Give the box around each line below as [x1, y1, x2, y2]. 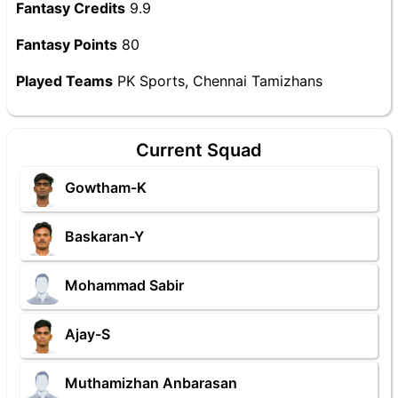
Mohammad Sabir [65, 276, 184, 295]
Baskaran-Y [65, 227, 144, 246]
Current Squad [136, 139, 262, 161]
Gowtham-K [65, 179, 147, 197]
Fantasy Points [16, 36, 117, 53]
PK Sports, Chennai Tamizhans [113, 72, 322, 90]
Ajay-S [65, 325, 110, 344]
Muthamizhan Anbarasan [65, 374, 237, 393]
